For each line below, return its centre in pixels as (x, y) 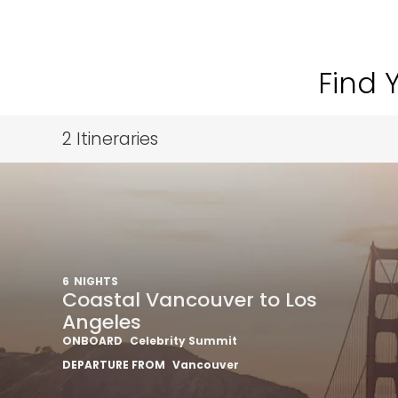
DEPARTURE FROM (114, 365)
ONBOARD (92, 341)
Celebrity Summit (183, 341)
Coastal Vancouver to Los (190, 300)
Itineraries (115, 139)
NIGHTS (96, 282)
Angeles (102, 322)
